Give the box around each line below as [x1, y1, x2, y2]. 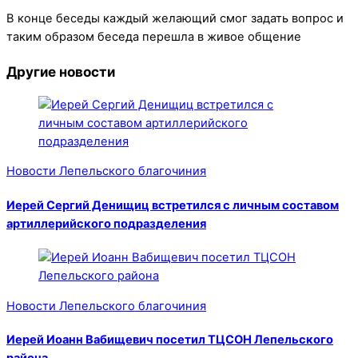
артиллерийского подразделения [6, 216, 206, 231]
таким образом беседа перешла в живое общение [6, 30, 301, 45]
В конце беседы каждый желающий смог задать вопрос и [6, 11, 344, 26]
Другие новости [6, 62, 115, 80]
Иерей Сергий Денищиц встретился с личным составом [6, 197, 339, 213]
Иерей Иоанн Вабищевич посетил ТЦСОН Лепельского [6, 332, 333, 348]
